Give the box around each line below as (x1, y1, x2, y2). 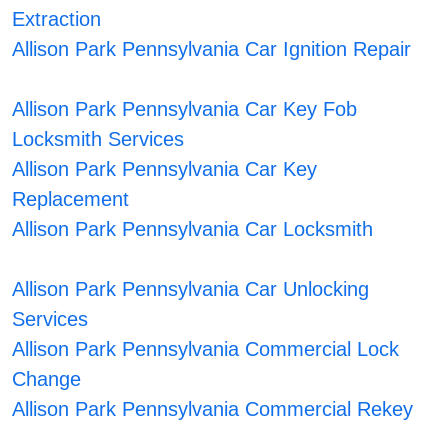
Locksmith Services (12, 128, 185, 151)
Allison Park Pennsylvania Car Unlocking (12, 278, 370, 301)
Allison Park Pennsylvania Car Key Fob (12, 98, 358, 121)
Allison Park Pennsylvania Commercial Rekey (12, 398, 414, 421)
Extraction (12, 8, 102, 31)
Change (12, 368, 82, 391)
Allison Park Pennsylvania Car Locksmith (12, 218, 374, 241)
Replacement (12, 188, 130, 211)
